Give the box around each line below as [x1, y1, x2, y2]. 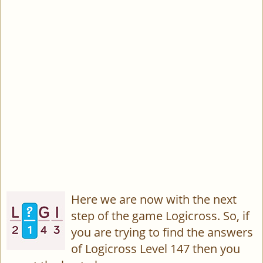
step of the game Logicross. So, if [71, 208, 249, 224]
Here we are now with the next [71, 191, 237, 207]
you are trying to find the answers [71, 224, 253, 240]
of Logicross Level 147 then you [71, 241, 240, 257]
